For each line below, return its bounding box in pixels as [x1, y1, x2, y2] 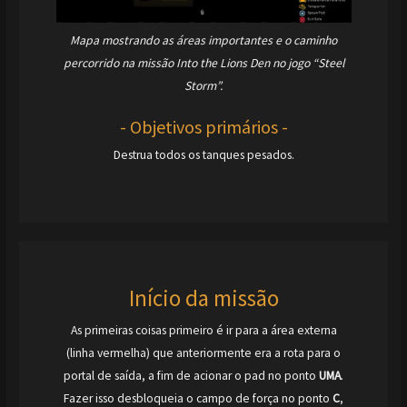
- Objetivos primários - [119, 114, 288, 138]
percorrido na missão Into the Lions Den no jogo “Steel [63, 55, 344, 72]
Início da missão [128, 283, 279, 313]
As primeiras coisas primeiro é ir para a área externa [70, 322, 337, 338]
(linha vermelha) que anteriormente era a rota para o [66, 344, 341, 361]
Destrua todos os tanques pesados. [113, 146, 294, 163]
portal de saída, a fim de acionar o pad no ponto [64, 367, 319, 383]
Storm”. [184, 78, 223, 94]
